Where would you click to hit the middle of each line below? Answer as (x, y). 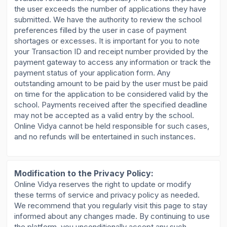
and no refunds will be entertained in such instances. (105, 136)
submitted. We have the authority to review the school (108, 19)
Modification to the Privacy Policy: (84, 174)
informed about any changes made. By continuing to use (112, 216)
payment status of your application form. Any (92, 72)
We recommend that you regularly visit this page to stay (111, 206)
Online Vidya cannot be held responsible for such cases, (112, 126)
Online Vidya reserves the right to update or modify (103, 184)
